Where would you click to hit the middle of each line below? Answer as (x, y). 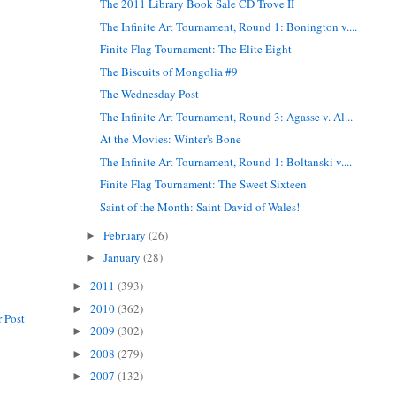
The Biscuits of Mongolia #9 (169, 71)
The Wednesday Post (150, 94)
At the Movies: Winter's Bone (171, 139)
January (124, 258)
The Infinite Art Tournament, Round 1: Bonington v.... (229, 26)
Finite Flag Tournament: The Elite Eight (196, 49)
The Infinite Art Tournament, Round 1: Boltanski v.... (226, 161)
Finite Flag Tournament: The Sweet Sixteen (204, 184)
